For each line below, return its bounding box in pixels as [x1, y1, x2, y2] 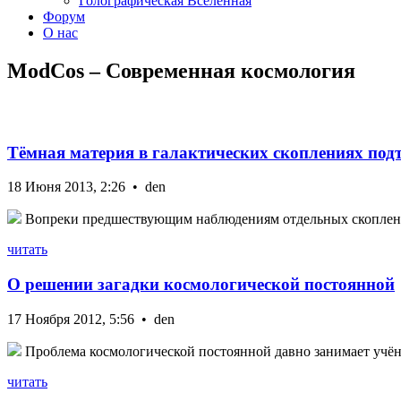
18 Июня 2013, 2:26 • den [7, 179, 166, 195]
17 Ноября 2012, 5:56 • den [7, 311, 175, 327]
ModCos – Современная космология [7, 58, 355, 82]
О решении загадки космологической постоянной [7, 275, 395, 294]
